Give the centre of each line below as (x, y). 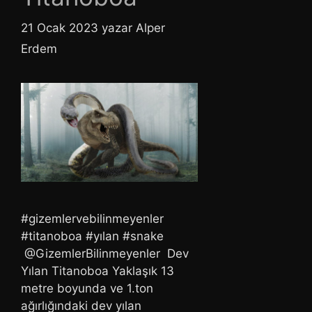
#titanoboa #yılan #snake (92, 236)
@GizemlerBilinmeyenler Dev (105, 254)
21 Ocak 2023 (60, 28)
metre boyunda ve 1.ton (87, 289)
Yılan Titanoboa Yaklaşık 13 (97, 271)
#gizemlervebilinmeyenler (92, 219)
